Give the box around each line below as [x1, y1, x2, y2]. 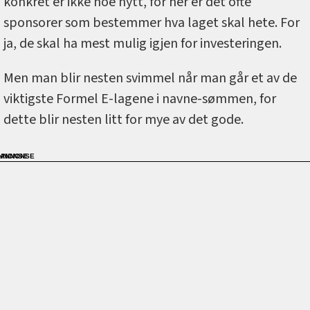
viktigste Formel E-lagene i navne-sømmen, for [3, 89, 276, 109]
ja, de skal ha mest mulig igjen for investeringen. [3, 34, 282, 54]
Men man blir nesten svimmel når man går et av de [3, 69, 297, 89]
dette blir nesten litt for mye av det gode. [3, 110, 244, 130]
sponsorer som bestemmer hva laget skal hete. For [3, 13, 300, 33]
